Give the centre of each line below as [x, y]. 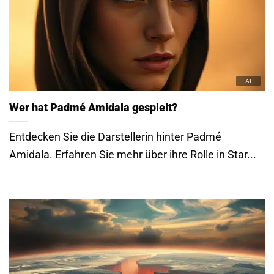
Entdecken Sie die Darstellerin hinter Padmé [115, 137]
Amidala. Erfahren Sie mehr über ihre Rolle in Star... [133, 155]
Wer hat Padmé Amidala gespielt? [93, 108]
